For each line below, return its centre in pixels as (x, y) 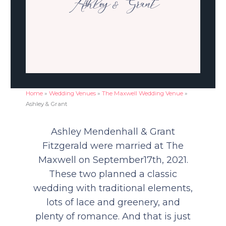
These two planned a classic (113, 174)
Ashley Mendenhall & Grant (113, 131)
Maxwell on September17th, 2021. (113, 160)
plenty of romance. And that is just (113, 216)
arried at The (154, 146)
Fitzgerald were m (84, 146)
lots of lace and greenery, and (113, 202)
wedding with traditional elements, (113, 188)
